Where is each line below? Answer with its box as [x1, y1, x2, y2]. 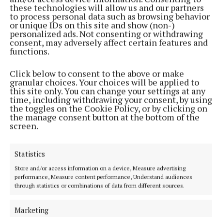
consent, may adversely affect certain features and [10, 36, 208, 48]
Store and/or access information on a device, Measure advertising [15, 164, 186, 171]
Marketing [15, 205, 48, 215]
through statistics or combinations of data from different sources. [15, 182, 185, 189]
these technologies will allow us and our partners [10, 1, 204, 13]
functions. [10, 45, 49, 57]
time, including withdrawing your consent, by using [10, 93, 212, 105]
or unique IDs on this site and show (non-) [10, 19, 175, 31]
